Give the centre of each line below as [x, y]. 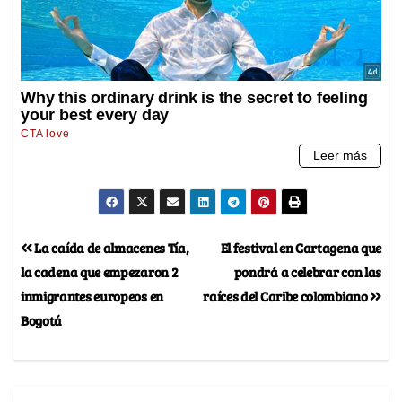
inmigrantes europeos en [92, 296]
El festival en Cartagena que [301, 248]
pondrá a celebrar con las [307, 272]
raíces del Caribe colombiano [287, 296]
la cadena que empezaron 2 [100, 272]
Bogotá [42, 320]
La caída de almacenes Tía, [110, 248]
